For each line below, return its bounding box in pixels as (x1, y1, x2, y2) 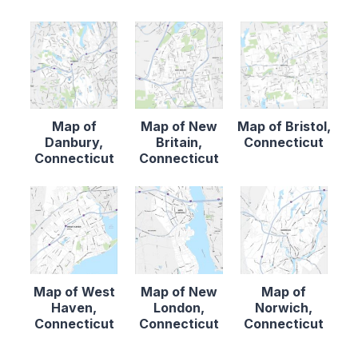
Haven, (51, 299, 97, 316)
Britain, (155, 134, 202, 151)
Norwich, (255, 299, 313, 316)
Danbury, (45, 134, 104, 151)
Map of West (33, 283, 115, 300)
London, (153, 299, 205, 316)
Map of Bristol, (237, 118, 331, 135)
